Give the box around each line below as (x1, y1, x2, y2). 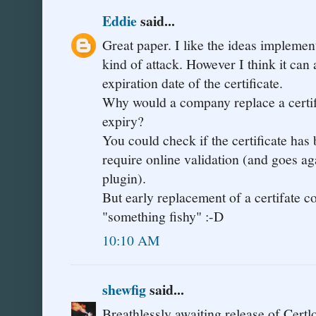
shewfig (102, 279, 146, 300)
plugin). (102, 169, 146, 188)
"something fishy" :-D (102, 207, 224, 226)
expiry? (102, 111, 144, 131)
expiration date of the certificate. (102, 73, 283, 93)
